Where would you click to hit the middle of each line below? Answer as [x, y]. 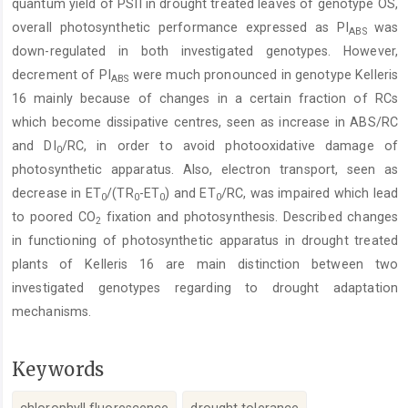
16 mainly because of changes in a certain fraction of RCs [205, 99]
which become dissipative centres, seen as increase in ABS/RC [205, 122]
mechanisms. [52, 312]
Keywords [58, 370]
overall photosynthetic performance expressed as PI [181, 28]
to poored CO [54, 217]
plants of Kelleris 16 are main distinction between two [205, 265]
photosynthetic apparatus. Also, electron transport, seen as [205, 170]
